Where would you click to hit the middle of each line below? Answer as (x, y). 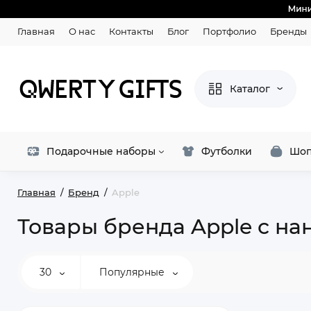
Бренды (288, 31)
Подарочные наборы (101, 151)
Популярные (133, 272)
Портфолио (229, 31)
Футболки (227, 151)
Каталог (250, 89)
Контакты (131, 31)
